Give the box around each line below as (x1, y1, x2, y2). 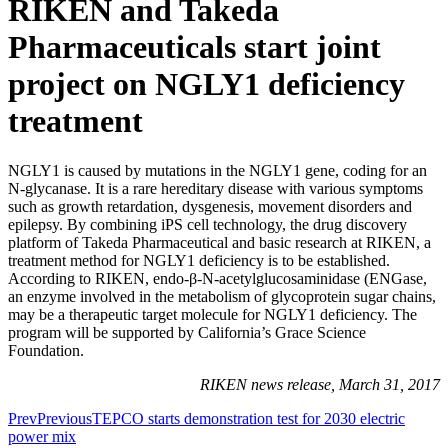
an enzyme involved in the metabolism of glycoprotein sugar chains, (8, 287, 436, 305)
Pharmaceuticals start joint (8, 29, 381, 66)
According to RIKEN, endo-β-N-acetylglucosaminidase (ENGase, (8, 269, 427, 287)
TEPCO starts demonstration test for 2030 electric (92, 409, 405, 427)
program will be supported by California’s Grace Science (8, 323, 366, 341)
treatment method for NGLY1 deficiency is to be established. (8, 251, 390, 269)
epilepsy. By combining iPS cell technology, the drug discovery (8, 215, 407, 233)
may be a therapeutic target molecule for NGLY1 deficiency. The (8, 305, 417, 323)
